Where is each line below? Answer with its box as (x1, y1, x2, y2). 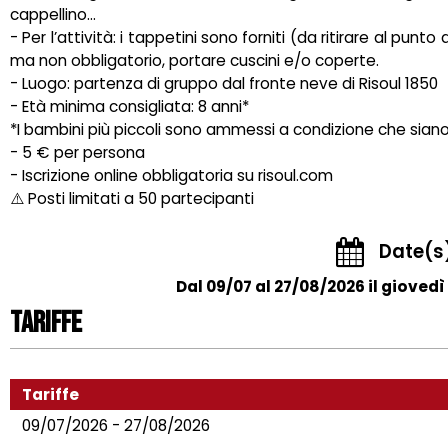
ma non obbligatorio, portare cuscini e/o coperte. (10, 49, 379, 71)
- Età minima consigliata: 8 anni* (10, 95, 249, 117)
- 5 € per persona (10, 141, 145, 163)
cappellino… (10, 3, 96, 25)
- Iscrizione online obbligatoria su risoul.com (10, 164, 333, 186)
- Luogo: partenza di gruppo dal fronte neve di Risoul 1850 (10, 72, 438, 94)
